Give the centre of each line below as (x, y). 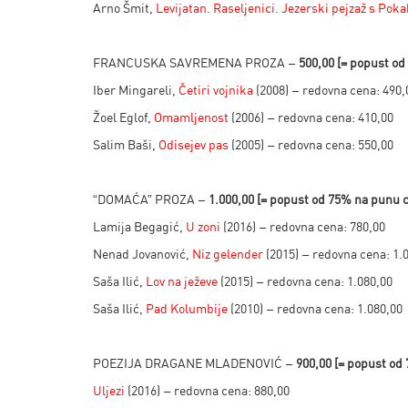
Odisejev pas (194, 144)
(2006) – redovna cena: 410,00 (311, 117)
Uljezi (109, 390)
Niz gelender (228, 254)
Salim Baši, (126, 144)
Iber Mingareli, (136, 90)
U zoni (203, 226)
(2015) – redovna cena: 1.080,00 (305, 281)
